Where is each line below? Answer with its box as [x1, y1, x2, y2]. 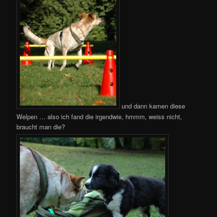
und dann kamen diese [120, 101, 186, 111]
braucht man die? [16, 122, 65, 131]
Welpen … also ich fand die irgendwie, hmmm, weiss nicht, [16, 111, 183, 121]
